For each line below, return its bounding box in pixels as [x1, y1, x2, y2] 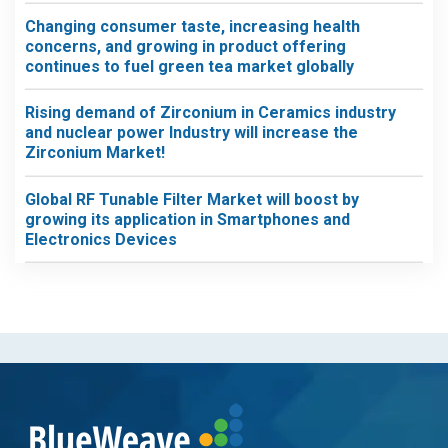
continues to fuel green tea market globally [25, 56, 354, 76]
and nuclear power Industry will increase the [25, 123, 358, 142]
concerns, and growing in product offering [25, 36, 346, 56]
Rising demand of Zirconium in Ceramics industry [25, 103, 396, 122]
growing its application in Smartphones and [25, 209, 350, 229]
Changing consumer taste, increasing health [25, 16, 360, 36]
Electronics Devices [25, 229, 177, 249]
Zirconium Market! [25, 143, 165, 162]
